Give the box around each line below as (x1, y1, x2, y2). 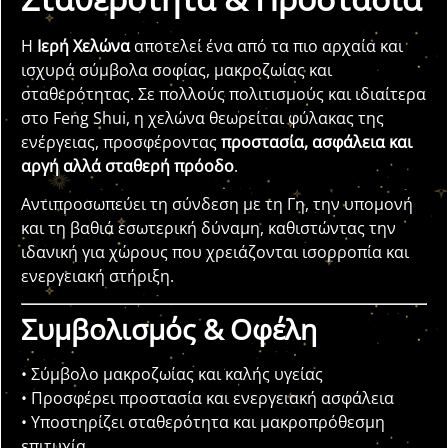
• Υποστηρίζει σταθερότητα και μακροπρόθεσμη (21, 410, 385, 433)
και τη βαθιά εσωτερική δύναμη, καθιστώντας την (21, 217, 396, 240)
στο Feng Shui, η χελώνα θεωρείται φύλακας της (21, 107, 384, 129)
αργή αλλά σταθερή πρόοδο (21, 155, 234, 177)
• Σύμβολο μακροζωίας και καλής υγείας (21, 362, 323, 385)
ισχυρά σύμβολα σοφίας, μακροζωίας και (21, 59, 332, 81)
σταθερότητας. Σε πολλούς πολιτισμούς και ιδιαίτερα (21, 83, 426, 105)
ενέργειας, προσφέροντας (21, 131, 221, 153)
